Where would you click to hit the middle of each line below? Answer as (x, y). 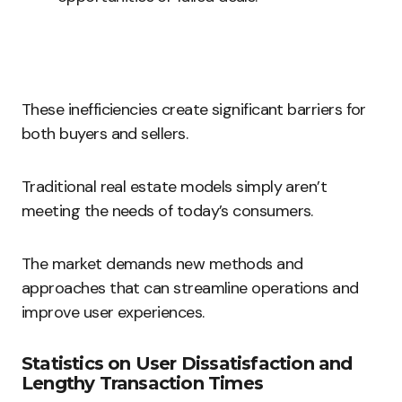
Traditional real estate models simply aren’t (175, 187)
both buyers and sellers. (105, 134)
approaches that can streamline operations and (190, 288)
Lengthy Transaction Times (142, 383)
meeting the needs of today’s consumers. (167, 211)
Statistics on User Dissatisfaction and (187, 363)
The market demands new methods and (162, 264)
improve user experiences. (113, 312)
